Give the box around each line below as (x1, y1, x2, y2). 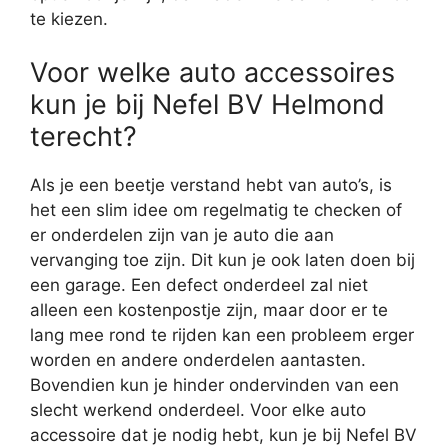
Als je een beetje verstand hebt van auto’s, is (30, 175, 392, 196)
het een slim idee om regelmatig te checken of (30, 200, 402, 221)
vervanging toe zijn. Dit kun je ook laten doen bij (30, 250, 415, 271)
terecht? (30, 120, 137, 154)
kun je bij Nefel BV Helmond (30, 88, 385, 122)
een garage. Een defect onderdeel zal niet (30, 275, 368, 296)
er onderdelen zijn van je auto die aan (30, 225, 334, 246)
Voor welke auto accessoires (30, 56, 395, 90)
